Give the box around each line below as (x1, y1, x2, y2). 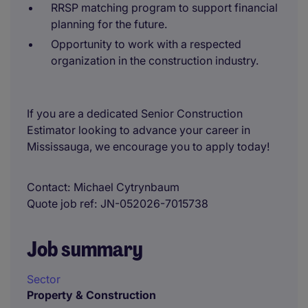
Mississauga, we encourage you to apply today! (27, 140, 269, 153)
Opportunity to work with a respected (51, 37, 241, 51)
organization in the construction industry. (51, 54, 258, 67)
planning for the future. (51, 17, 167, 31)
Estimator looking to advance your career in (27, 123, 250, 137)
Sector (27, 272, 60, 286)
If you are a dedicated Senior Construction (27, 107, 243, 120)
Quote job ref (27, 197, 94, 210)
